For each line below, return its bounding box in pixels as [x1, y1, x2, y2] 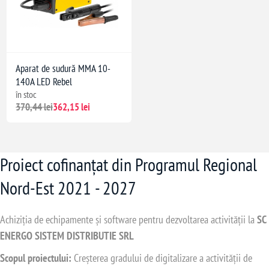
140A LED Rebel [16, 74, 73, 88]
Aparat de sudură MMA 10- [16, 61, 111, 75]
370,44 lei [16, 100, 53, 113]
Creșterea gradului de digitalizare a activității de [71, 250, 252, 265]
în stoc [16, 88, 37, 100]
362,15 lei [53, 100, 91, 113]
